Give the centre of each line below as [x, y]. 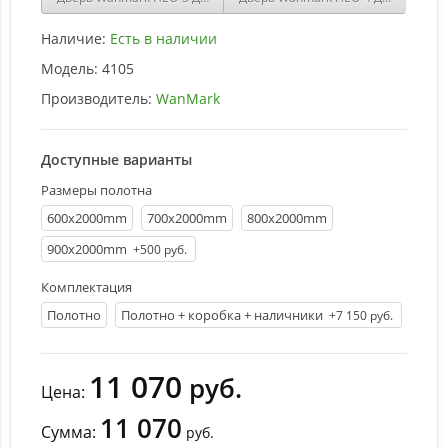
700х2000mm [187, 218]
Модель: [69, 68]
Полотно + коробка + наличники [222, 315]
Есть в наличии [163, 38]
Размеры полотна [96, 190]
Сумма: [70, 432]
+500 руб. [160, 249]
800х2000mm [287, 218]
